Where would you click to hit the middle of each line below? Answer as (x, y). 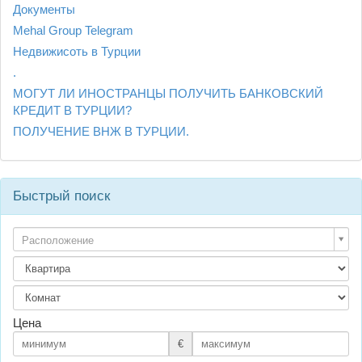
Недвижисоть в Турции (77, 51)
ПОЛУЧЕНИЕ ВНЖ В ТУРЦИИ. (101, 131)
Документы (44, 9)
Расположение (58, 240)
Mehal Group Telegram (73, 30)
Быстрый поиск (61, 196)
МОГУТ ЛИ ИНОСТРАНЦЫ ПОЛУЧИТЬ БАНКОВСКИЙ (168, 93)
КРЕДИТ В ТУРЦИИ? (72, 110)
